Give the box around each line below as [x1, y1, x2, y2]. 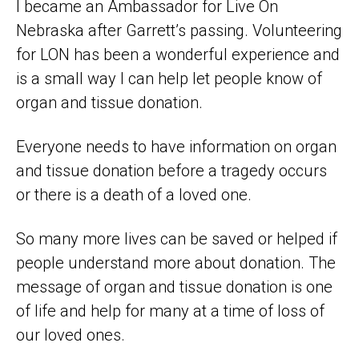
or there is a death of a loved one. [16, 184, 252, 204]
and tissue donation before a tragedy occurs [16, 160, 327, 180]
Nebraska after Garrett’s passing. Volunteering [16, 20, 342, 40]
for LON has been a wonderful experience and [16, 44, 340, 64]
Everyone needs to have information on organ [16, 136, 337, 156]
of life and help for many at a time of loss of [16, 301, 325, 321]
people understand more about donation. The [16, 252, 336, 272]
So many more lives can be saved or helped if [16, 228, 337, 248]
